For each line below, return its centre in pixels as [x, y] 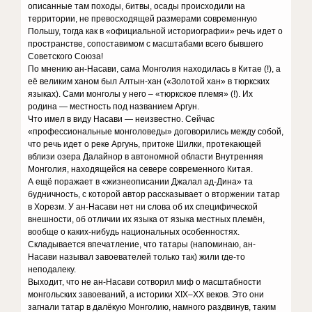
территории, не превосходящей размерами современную [143, 19]
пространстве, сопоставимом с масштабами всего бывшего [146, 44]
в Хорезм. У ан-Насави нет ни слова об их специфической [143, 207]
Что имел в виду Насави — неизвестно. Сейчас [122, 119]
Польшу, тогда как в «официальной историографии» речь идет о [156, 31]
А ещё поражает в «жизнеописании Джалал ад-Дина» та [141, 182]
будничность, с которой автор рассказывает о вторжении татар [154, 194]
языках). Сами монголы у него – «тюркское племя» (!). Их [141, 94]
